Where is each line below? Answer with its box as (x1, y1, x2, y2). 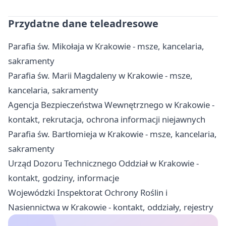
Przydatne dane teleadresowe (8, 17, 158, 31)
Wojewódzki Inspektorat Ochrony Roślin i (8, 187, 167, 199)
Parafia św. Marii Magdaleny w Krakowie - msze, (8, 70, 193, 82)
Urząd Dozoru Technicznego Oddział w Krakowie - (8, 157, 199, 169)
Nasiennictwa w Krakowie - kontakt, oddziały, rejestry (8, 201, 213, 213)
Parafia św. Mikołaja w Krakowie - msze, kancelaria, (8, 40, 204, 52)
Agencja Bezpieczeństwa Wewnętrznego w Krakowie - (8, 99, 214, 111)
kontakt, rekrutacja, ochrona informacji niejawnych (8, 114, 205, 126)
